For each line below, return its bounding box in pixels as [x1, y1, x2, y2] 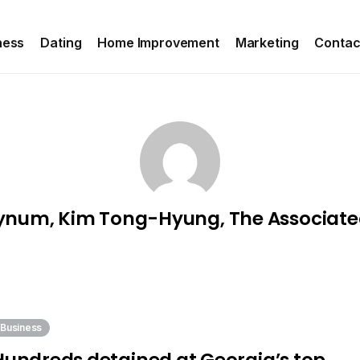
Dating [40, 35, 82, 51]
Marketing [235, 35, 299, 51]
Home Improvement [97, 35, 219, 51]
